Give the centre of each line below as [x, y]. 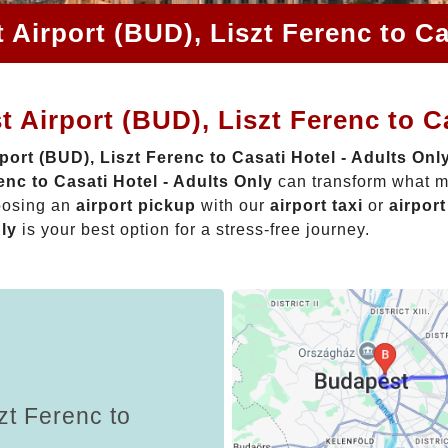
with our [233, 205]
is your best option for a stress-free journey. [193, 229]
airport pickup [136, 205]
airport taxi [316, 205]
